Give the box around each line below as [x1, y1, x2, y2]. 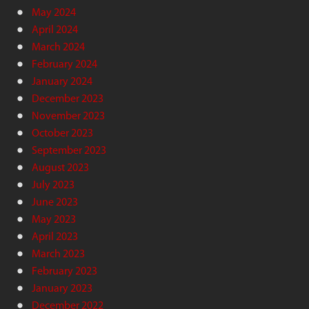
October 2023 [32, 126, 93, 139]
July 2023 [32, 177, 74, 191]
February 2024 [32, 57, 97, 70]
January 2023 [32, 281, 92, 295]
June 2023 [32, 195, 78, 208]
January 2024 [32, 74, 92, 88]
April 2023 [32, 229, 78, 243]
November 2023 [32, 108, 105, 122]
